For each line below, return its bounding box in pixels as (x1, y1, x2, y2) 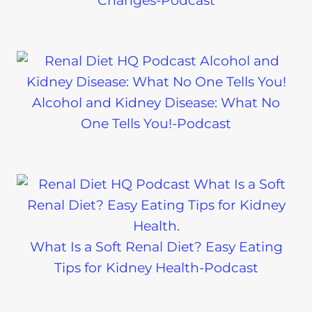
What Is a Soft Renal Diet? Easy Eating (29, 238, 283, 255)
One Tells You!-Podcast (81, 115, 231, 132)
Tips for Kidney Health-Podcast (54, 259, 258, 276)
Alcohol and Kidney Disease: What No (32, 94, 280, 111)
